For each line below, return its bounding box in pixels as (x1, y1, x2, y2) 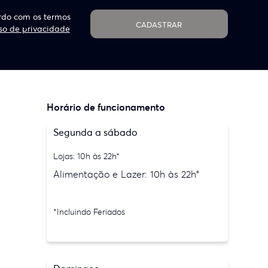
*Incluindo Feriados (53, 206, 126, 217)
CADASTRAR (136, 19, 182, 30)
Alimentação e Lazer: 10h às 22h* (53, 168, 200, 180)
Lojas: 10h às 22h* (53, 151, 120, 162)
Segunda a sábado (53, 126, 138, 138)
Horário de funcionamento (47, 101, 166, 113)
